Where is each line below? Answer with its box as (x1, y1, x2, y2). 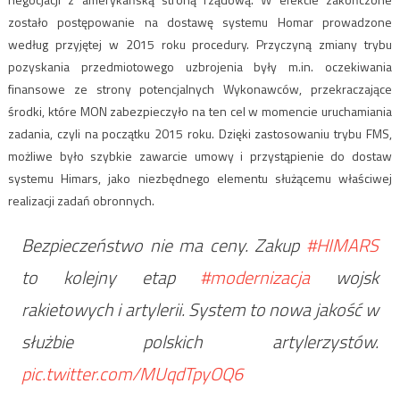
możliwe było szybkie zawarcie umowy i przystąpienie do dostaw (7, 146, 393, 166)
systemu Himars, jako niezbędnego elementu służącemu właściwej (7, 169, 393, 188)
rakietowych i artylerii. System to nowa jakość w (21, 296, 379, 324)
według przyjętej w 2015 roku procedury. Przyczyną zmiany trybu (7, 35, 393, 54)
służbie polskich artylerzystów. (21, 328, 379, 356)
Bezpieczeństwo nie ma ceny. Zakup (21, 231, 307, 260)
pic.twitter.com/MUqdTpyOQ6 (21, 360, 243, 388)
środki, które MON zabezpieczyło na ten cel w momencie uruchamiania (7, 102, 393, 121)
